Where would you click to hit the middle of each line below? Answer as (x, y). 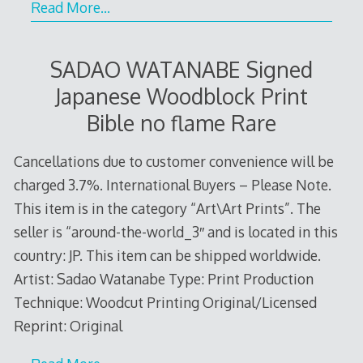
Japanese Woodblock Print (181, 96)
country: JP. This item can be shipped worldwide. (167, 256)
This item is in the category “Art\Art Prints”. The (167, 209)
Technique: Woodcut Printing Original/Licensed (165, 303)
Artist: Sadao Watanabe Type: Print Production (163, 279)
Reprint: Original (68, 326)
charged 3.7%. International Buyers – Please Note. (172, 185)
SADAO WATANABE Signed (181, 69)
